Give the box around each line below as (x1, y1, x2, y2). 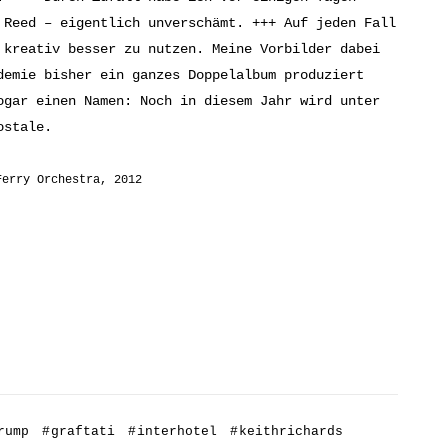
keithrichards (239, 424, 343, 440)
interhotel (137, 424, 217, 440)
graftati (51, 424, 115, 440)
